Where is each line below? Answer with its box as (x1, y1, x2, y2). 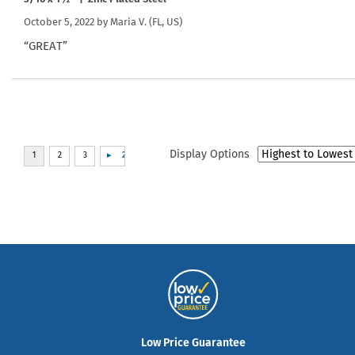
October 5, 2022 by (24, 15, 110, 28)
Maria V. (110, 15, 147, 28)
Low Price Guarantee (141, 335, 246, 349)
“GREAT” (24, 38, 67, 53)
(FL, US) (147, 15, 182, 28)
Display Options (170, 147, 250, 162)
